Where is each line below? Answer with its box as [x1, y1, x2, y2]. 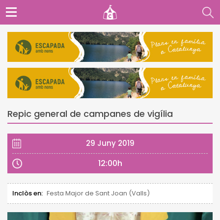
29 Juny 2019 [85, 137, 135, 148]
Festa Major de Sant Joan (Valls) [47, 188, 150, 198]
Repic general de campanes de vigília [7, 107, 173, 120]
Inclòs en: [12, 188, 43, 198]
